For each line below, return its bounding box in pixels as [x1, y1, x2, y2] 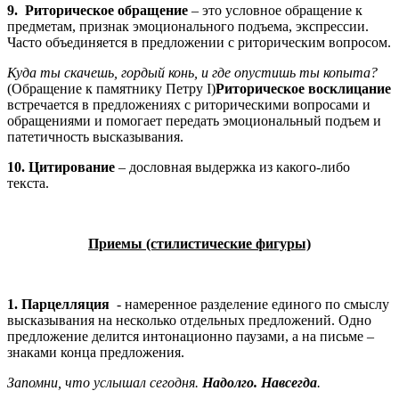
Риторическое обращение [25, 2, 188, 18]
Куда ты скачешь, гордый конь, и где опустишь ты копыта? [7, 64, 378, 80]
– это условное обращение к [188, 2, 362, 18]
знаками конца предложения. [7, 344, 184, 360]
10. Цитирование [7, 159, 115, 175]
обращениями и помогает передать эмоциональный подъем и [7, 112, 381, 128]
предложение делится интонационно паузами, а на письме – [7, 328, 374, 344]
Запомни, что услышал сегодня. [7, 374, 202, 390]
